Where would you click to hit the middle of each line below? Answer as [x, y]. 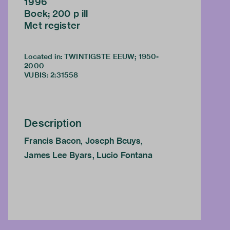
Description [53, 123]
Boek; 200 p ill [56, 14]
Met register [52, 26]
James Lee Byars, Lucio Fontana [88, 156]
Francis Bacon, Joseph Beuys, [84, 141]
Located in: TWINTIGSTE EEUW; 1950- [92, 57]
